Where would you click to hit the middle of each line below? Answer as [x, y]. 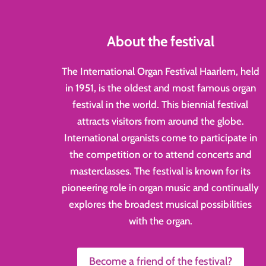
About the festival [160, 41]
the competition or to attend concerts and [160, 155]
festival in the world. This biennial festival [161, 105]
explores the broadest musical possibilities [161, 205]
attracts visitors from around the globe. [160, 121]
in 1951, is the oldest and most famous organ [160, 88]
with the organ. [160, 221]
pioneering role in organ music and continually [161, 188]
